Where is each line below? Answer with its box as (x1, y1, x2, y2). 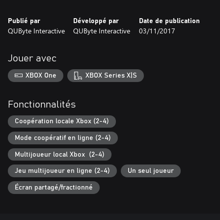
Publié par (8, 18, 40, 25)
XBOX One (26, 72, 57, 79)
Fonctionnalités (8, 99, 76, 110)
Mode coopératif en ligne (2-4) (15, 134, 111, 141)
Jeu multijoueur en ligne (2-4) (15, 167, 110, 175)
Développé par (73, 18, 119, 25)
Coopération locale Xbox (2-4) (15, 118, 109, 125)
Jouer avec (8, 54, 56, 63)
